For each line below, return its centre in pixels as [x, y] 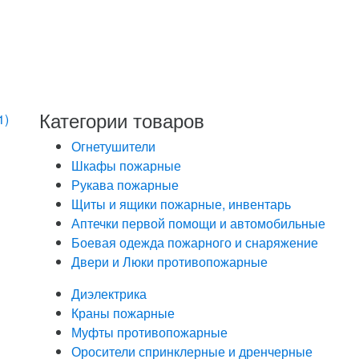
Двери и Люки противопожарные [169, 262]
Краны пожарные [123, 313]
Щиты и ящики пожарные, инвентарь [181, 204]
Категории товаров [122, 120]
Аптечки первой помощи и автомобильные [198, 224]
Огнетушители [113, 147]
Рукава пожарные [125, 185]
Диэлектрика [109, 294]
